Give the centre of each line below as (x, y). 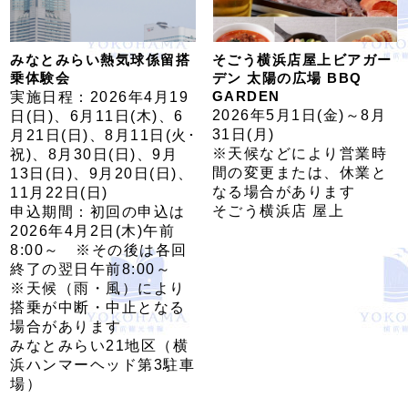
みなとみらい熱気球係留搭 (101, 59)
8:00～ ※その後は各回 (99, 250)
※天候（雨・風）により (98, 288)
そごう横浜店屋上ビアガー (302, 59)
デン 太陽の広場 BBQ (287, 77)
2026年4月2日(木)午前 (93, 230)
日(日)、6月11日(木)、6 (97, 116)
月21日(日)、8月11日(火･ (103, 135)
